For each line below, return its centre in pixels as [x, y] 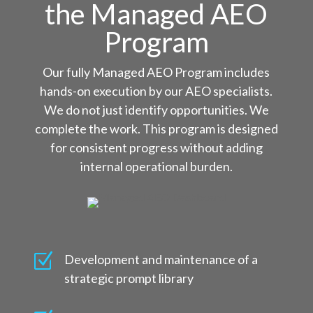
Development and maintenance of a [161, 259]
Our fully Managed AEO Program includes [156, 72]
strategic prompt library [129, 278]
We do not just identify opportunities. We [156, 110]
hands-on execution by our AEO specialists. [156, 91]
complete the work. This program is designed [156, 129]
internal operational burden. [156, 166]
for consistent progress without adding [156, 147]
